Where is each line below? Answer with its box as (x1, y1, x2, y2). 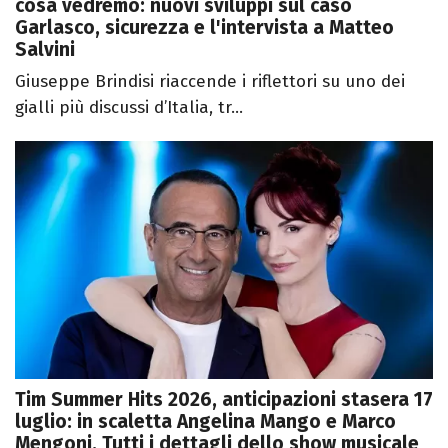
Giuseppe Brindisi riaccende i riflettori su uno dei (15, 70, 405, 92)
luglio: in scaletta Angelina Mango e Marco (15, 410, 396, 434)
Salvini (15, 37, 75, 61)
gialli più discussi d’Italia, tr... (15, 96, 243, 118)
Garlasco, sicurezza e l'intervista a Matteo (15, 15, 394, 39)
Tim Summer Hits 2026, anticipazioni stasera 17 (15, 388, 433, 412)
